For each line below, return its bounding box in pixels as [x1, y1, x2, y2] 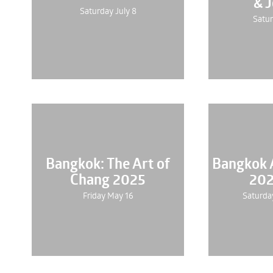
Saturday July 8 [79, 5, 136, 16]
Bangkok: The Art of [46, 154, 170, 174]
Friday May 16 [82, 190, 133, 201]
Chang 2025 [70, 169, 146, 190]
